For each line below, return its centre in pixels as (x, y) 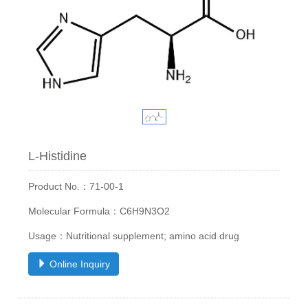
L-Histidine (58, 156)
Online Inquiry (79, 264)
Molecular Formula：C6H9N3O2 (99, 211)
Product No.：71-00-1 (76, 187)
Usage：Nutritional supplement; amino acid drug (134, 236)
